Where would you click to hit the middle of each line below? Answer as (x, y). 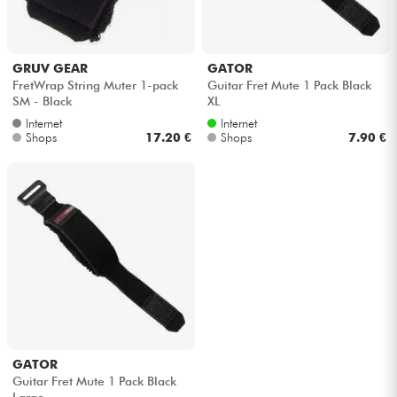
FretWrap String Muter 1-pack (95, 85)
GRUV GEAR (50, 69)
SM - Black (42, 101)
